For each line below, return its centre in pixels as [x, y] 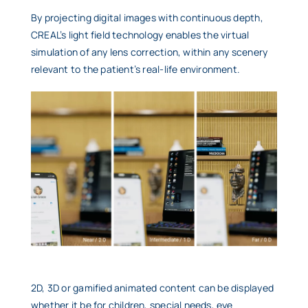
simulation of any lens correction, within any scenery [150, 52]
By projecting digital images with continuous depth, [147, 18]
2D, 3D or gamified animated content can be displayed [152, 288]
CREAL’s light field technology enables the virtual [140, 35]
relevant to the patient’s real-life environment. [136, 69]
